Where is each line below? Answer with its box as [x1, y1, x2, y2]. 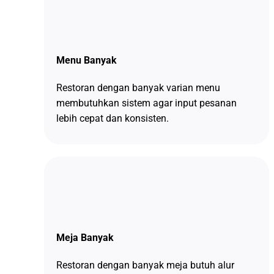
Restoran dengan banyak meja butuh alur [56, 259, 234, 272]
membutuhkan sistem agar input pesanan [56, 97, 237, 109]
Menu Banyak [56, 54, 117, 67]
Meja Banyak [56, 232, 114, 244]
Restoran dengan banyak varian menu [56, 82, 220, 94]
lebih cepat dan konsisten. [56, 113, 169, 125]
